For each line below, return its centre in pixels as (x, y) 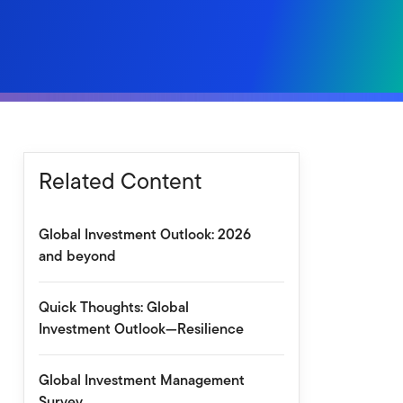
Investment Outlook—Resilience (141, 329)
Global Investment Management (141, 380)
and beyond (77, 256)
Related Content (120, 181)
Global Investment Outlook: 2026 (144, 234)
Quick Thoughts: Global (113, 307)
